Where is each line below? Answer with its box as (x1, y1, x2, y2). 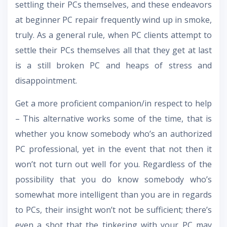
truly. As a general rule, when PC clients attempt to (15, 29, 212, 41)
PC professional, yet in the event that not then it (15, 143, 212, 155)
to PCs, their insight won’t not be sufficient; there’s (15, 204, 212, 216)
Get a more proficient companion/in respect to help (15, 98, 212, 109)
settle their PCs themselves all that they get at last (15, 45, 212, 56)
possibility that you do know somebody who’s (15, 174, 212, 185)
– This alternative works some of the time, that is (15, 113, 212, 125)
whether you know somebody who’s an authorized (15, 128, 212, 140)
